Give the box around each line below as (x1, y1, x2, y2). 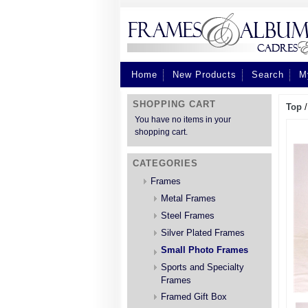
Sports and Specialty (161, 262, 244, 272)
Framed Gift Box (161, 291, 227, 302)
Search (252, 69, 284, 80)
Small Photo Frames (161, 245, 248, 255)
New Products (173, 69, 236, 80)
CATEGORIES (133, 158, 198, 168)
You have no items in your (135, 115, 231, 124)
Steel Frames (161, 210, 214, 221)
